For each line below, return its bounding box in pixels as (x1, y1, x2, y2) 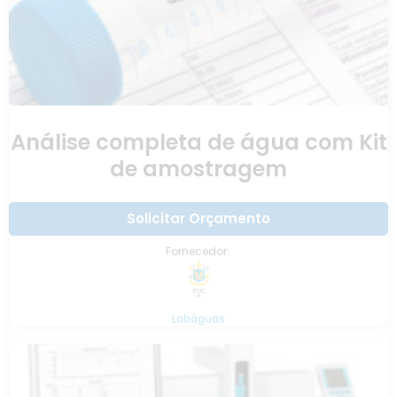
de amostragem (110, 154, 287, 184)
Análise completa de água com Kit (10, 128, 387, 158)
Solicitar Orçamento (127, 209, 270, 229)
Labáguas (172, 311, 225, 327)
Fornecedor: (165, 244, 232, 260)
